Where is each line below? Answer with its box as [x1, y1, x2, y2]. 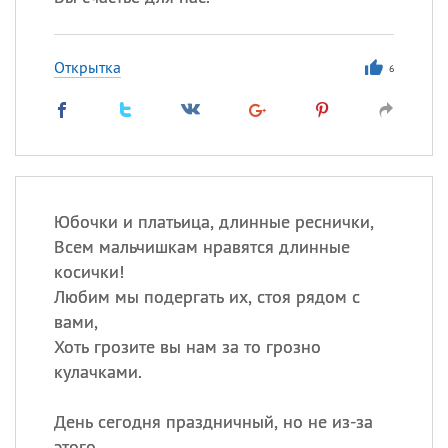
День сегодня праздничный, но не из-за [53, 410, 373, 433]
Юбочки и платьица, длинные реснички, [53, 210, 374, 233]
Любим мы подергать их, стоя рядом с [53, 285, 360, 308]
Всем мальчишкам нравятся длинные [53, 235, 350, 258]
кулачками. [53, 360, 142, 383]
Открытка [53, 57, 121, 77]
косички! [53, 260, 124, 283]
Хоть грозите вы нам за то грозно [53, 335, 321, 358]
